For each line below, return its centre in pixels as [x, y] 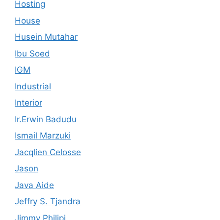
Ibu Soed [32, 53]
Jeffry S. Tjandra [48, 201]
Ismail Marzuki [43, 136]
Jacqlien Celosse [48, 152]
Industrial [33, 86]
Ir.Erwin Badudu [46, 119]
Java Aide [34, 185]
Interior [28, 103]
